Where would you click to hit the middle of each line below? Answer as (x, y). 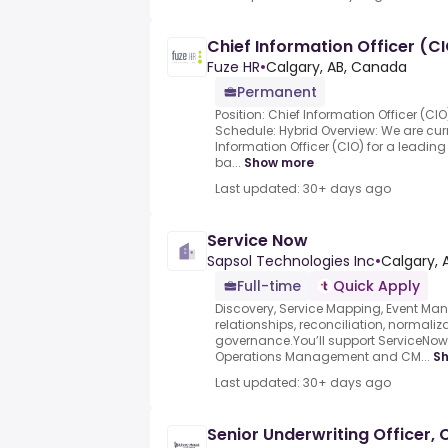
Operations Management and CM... (322, 357)
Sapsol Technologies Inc (291, 261)
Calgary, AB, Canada (336, 67)
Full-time (269, 286)
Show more (279, 163)
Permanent (277, 92)
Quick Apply (376, 286)
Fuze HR (233, 67)
